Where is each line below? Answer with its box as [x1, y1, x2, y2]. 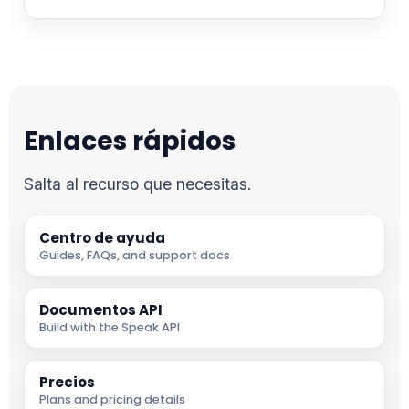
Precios [39, 372, 95, 393]
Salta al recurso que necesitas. [24, 174, 252, 194]
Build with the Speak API [39, 320, 180, 336]
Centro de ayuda [39, 227, 165, 247]
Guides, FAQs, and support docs [39, 246, 230, 263]
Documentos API [39, 300, 163, 320]
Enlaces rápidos [24, 123, 236, 160]
